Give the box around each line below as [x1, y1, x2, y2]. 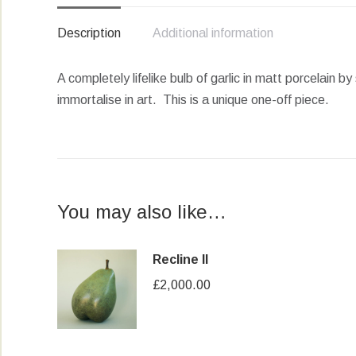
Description [57, 26, 121, 40]
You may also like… [57, 201, 226, 222]
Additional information [153, 26, 273, 40]
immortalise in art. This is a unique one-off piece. [57, 93, 329, 106]
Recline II [153, 253, 208, 266]
